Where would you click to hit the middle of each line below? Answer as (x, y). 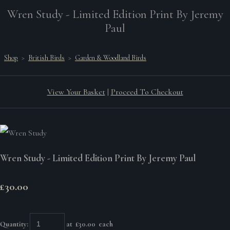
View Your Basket (76, 92)
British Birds (46, 58)
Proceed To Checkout (147, 92)
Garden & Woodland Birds (111, 58)
